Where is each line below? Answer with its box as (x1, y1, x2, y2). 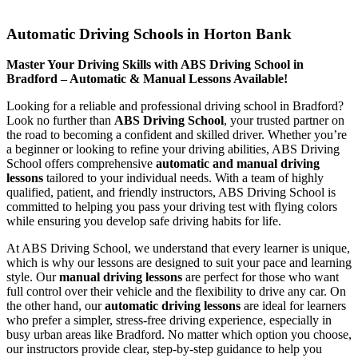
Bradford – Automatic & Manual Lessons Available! (6, 72, 288, 86)
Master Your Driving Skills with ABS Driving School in (6, 58, 304, 72)
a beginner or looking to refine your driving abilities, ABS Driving (6, 142, 340, 157)
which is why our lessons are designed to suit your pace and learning (6, 256, 352, 270)
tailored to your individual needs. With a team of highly (43, 171, 324, 185)
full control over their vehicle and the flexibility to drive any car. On (6, 284, 346, 299)
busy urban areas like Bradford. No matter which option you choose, (6, 328, 352, 342)
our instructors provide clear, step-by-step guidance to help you (6, 342, 322, 356)
